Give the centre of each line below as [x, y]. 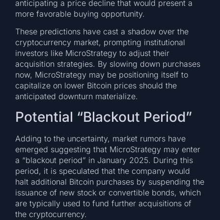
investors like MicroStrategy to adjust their [93, 53]
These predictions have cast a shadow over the [102, 32]
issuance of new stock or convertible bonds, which [108, 192]
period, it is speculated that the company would [103, 171]
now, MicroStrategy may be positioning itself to [102, 75]
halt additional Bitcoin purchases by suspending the [110, 181]
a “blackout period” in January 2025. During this [104, 160]
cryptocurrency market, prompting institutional [100, 42]
